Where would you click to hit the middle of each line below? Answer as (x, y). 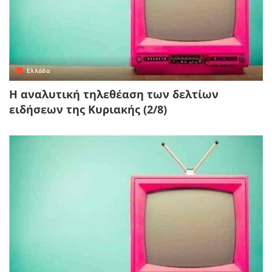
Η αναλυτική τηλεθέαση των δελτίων (114, 94)
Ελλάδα (39, 71)
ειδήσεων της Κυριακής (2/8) (88, 110)
